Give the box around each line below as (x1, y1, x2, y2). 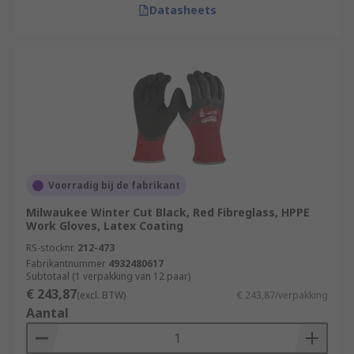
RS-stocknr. (26, 241, 75, 254)
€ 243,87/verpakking (237, 288, 328, 302)
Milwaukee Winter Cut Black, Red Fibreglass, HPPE (26, 205, 310, 220)
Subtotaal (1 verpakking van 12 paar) (26, 269, 190, 283)
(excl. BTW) (77, 288, 126, 302)
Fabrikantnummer (26, 257, 106, 270)
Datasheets (149, 2, 217, 17)
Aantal (26, 304, 69, 322)
